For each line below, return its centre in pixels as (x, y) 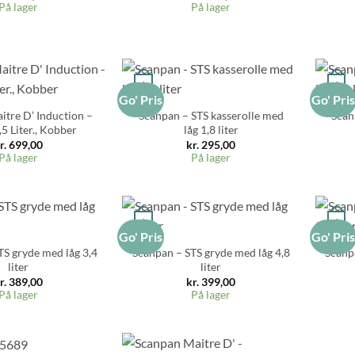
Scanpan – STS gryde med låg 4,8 (211, 252)
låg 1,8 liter (211, 129)
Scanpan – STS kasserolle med (211, 115)
